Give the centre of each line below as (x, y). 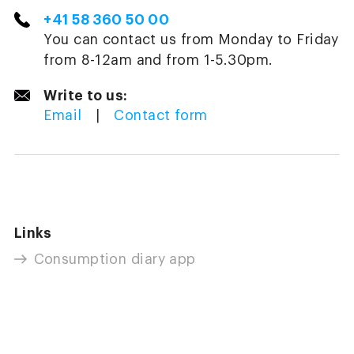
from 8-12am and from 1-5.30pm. (158, 61)
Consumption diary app (115, 260)
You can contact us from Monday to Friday (191, 40)
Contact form (161, 115)
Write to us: (86, 95)
